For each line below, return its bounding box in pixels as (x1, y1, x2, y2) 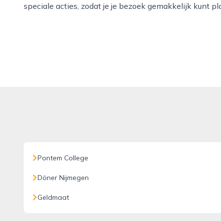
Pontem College (37, 153, 88, 162)
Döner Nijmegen (37, 173, 89, 182)
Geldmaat (37, 193, 69, 202)
